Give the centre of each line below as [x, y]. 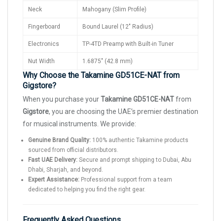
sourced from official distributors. [73, 150]
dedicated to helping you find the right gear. [87, 189]
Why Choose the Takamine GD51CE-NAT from [101, 75]
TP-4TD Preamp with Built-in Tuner [128, 44]
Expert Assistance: [54, 180]
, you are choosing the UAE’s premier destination [124, 111]
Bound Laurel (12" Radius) [118, 27]
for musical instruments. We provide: [79, 124]
